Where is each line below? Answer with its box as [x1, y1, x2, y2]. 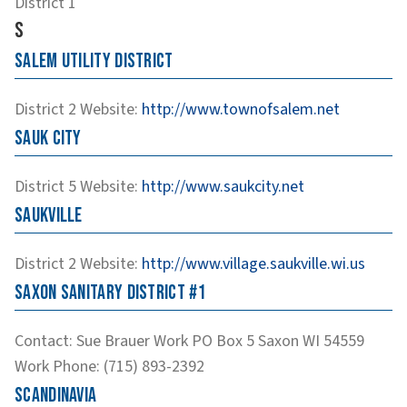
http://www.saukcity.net [142, 174, 304, 198]
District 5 [15, 174, 76, 198]
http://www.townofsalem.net [142, 97, 340, 121]
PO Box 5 [192, 329, 254, 352]
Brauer [104, 329, 150, 352]
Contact [15, 329, 69, 352]
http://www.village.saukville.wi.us [142, 252, 365, 275]
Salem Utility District [15, 48, 174, 74]
